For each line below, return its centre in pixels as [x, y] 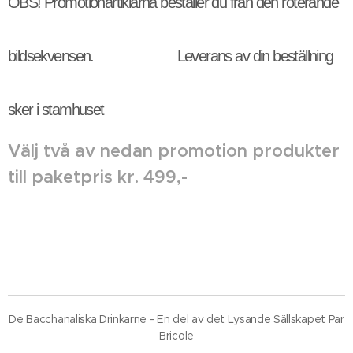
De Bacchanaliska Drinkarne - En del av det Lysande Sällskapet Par [176, 319]
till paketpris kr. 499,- [98, 177]
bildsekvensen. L [96, 56]
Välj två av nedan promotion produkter [174, 151]
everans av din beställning [259, 56]
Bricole [176, 336]
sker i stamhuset [56, 110]
